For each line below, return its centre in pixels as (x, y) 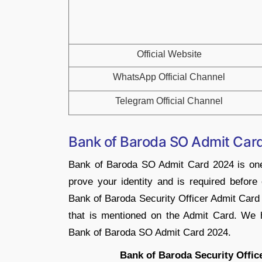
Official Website (169, 54)
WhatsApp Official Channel (169, 77)
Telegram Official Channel (169, 101)
